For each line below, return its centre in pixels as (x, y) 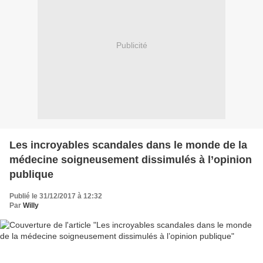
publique (31, 174)
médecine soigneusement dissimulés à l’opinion (131, 159)
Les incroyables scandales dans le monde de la (128, 145)
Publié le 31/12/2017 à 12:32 (56, 196)
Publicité (131, 45)
